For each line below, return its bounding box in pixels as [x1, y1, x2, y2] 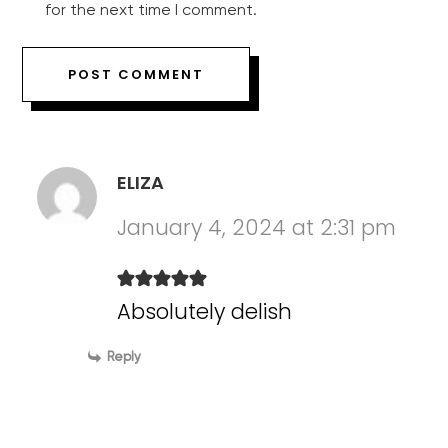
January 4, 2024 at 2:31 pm [117, 212, 397, 242]
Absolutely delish [117, 296, 293, 326]
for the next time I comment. [45, 2, 258, 19]
